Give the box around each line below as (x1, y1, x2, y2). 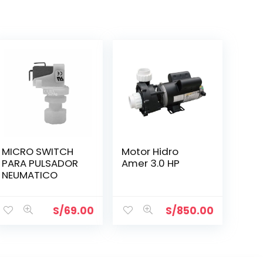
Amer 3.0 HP (122, 156, 180, 170)
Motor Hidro (122, 144, 179, 159)
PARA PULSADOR (2, 156, 79, 170)
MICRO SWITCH (2, 144, 74, 159)
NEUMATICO (2, 167, 58, 182)
